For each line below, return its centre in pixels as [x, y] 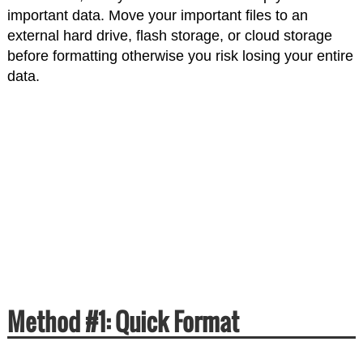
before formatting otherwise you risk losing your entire [180, 56]
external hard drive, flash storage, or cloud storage [169, 36]
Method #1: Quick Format [123, 322]
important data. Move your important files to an [157, 16]
